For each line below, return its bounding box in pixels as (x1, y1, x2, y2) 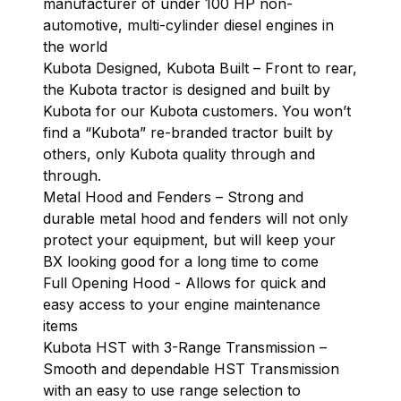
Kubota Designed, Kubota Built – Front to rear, (43, 58, 357, 77)
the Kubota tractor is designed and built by (43, 80, 330, 98)
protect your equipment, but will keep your (43, 230, 336, 249)
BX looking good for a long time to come (43, 252, 319, 270)
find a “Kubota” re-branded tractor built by (43, 123, 333, 141)
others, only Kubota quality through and (43, 144, 315, 163)
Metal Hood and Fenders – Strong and (43, 187, 303, 206)
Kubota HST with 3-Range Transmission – (43, 337, 327, 356)
